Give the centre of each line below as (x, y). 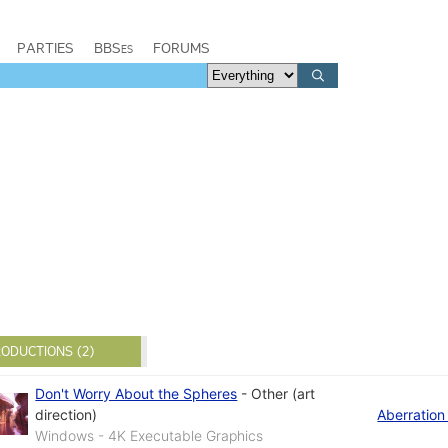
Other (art (283, 393)
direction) (66, 414)
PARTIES (45, 48)
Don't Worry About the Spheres (136, 393)
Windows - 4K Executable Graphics (149, 435)
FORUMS (181, 48)
